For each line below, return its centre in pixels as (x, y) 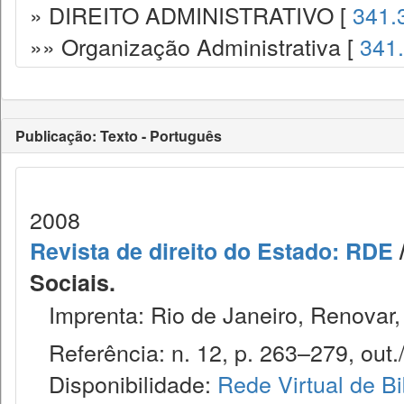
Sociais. (73, 282)
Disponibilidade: (124, 383)
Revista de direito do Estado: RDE (211, 251)
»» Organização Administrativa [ (195, 46)
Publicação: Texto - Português (119, 136)
